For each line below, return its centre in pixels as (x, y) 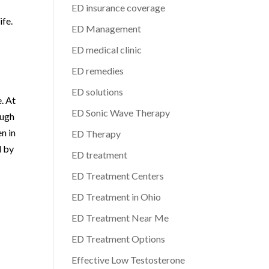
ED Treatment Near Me (120, 218)
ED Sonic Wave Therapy (121, 113)
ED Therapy (96, 134)
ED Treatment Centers (118, 176)
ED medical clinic (107, 50)
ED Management (107, 29)
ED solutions (98, 92)
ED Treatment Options (119, 239)
